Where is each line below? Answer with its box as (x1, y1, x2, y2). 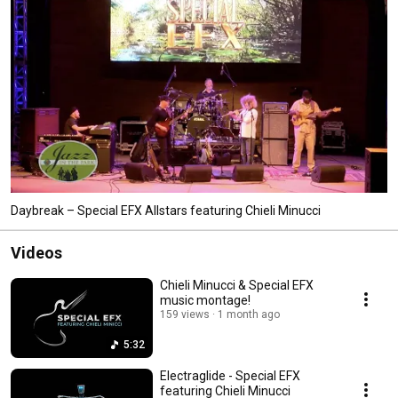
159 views (160, 307, 210, 321)
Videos (11, 243, 62, 262)
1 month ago (218, 307, 280, 321)
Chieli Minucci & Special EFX (160, 277, 314, 292)
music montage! (160, 292, 251, 307)
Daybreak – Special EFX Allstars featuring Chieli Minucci (11, 203, 321, 218)
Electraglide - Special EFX (160, 368, 300, 383)
